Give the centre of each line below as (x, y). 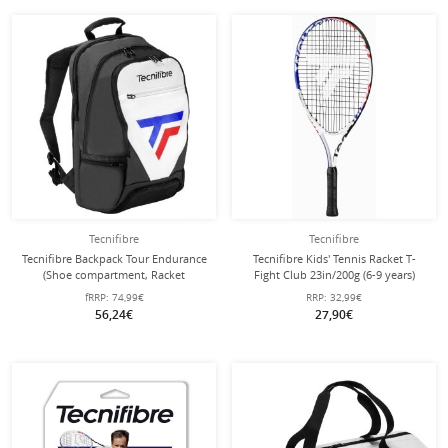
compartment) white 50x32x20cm (114, 290)
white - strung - (334, 290)
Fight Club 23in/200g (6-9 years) (334, 274)
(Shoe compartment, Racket (114, 274)
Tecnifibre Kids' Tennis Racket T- (334, 258)
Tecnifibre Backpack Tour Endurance (114, 258)
